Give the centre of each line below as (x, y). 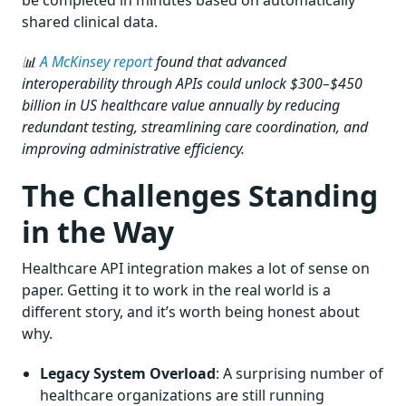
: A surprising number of (300, 373)
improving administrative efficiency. (133, 148)
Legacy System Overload (128, 373)
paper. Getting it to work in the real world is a (176, 290)
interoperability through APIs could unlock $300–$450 (192, 83)
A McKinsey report (96, 61)
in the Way (98, 231)
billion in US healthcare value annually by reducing (181, 105)
